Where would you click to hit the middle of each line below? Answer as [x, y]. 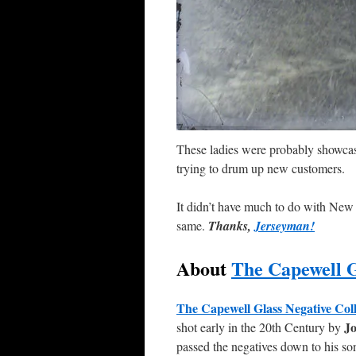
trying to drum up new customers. [261, 168]
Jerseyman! [284, 225]
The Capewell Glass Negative [254, 308]
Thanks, [231, 225]
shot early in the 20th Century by [260, 327]
